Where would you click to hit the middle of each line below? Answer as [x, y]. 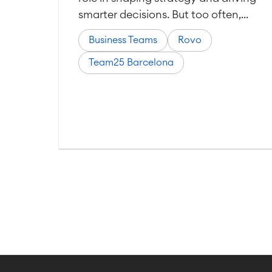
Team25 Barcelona [131, 63]
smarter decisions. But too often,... [163, 15]
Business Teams [123, 40]
